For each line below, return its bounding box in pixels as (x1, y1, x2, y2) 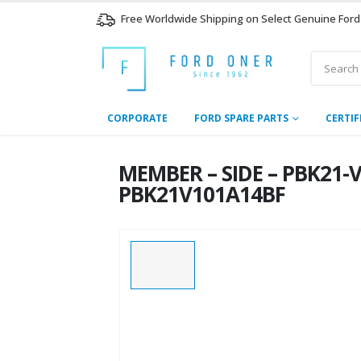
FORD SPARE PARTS (194, 110, 288, 125)
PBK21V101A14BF (118, 179, 285, 209)
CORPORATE (107, 110, 168, 125)
